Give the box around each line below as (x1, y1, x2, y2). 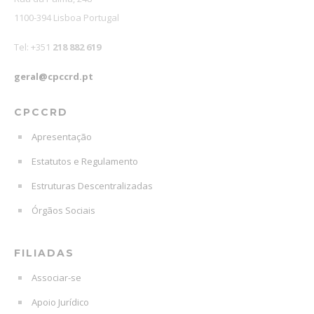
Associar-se (32, 271, 81, 285)
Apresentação (32, 130, 92, 144)
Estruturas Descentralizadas (32, 179, 153, 193)
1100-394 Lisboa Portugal (14, 11, 119, 25)
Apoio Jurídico (32, 296, 89, 309)
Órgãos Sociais (32, 204, 95, 217)
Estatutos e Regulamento (32, 155, 138, 168)
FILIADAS (14, 247, 74, 260)
